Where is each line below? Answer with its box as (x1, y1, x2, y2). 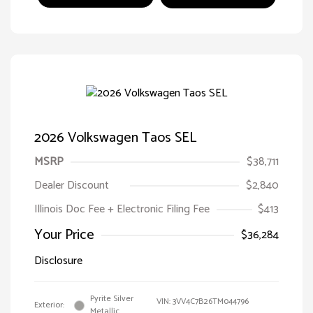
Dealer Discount (34, 176, 109, 196)
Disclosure (34, 252, 82, 271)
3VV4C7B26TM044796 (173, 295, 249, 309)
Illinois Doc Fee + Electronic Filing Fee (34, 200, 210, 219)
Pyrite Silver (90, 292, 133, 306)
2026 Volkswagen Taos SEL (34, 126, 196, 150)
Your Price (34, 224, 94, 247)
